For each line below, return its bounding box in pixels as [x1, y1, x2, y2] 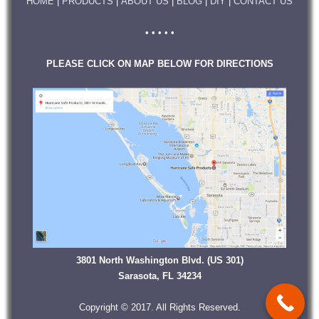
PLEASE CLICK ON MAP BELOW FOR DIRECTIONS [46, 58, 273, 70]
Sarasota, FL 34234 [117, 271, 202, 282]
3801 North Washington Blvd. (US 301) [75, 255, 244, 266]
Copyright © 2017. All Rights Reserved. [78, 302, 241, 313]
